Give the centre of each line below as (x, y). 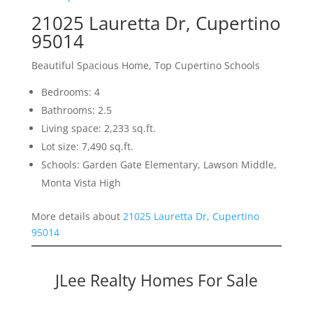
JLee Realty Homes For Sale (156, 281)
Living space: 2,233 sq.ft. (98, 129)
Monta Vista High (81, 183)
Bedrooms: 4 (70, 92)
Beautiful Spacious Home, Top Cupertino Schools (145, 66)
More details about (77, 217)
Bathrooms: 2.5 (76, 110)
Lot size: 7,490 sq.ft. (87, 147)
